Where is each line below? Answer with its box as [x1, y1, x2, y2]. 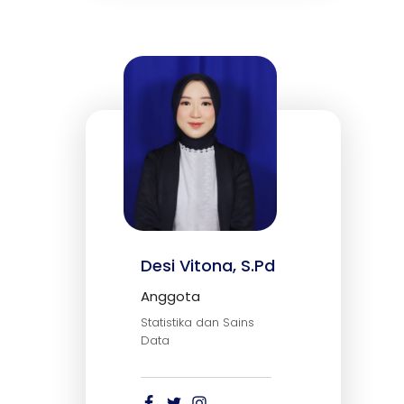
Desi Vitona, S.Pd [140, 253, 275, 277]
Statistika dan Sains [140, 313, 254, 331]
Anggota [140, 286, 200, 306]
